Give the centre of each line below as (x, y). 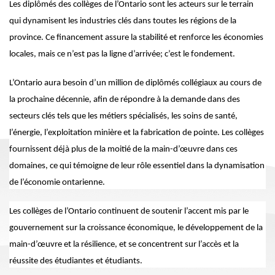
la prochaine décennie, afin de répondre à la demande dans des (125, 99)
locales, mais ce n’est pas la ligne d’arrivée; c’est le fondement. (122, 54)
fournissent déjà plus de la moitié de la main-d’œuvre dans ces (123, 149)
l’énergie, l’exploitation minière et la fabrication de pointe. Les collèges (137, 133)
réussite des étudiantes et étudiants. (76, 261)
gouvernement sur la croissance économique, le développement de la (136, 228)
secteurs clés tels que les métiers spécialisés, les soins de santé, (123, 116)
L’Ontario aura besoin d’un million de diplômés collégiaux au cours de (135, 83)
